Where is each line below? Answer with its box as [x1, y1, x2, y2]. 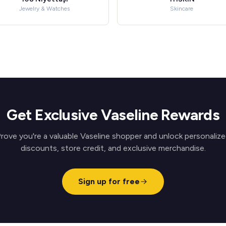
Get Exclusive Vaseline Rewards [7, 105, 219, 124]
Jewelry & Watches [19, 5, 70, 12]
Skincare [170, 5, 193, 12]
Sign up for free [78, 177, 140, 186]
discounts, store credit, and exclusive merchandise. [20, 143, 206, 153]
